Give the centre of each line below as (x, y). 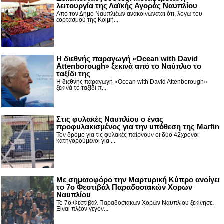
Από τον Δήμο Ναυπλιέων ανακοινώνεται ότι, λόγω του (129, 14)
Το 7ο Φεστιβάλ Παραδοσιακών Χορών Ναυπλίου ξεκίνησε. (135, 203)
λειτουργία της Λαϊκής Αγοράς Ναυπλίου (127, 5)
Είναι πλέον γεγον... (82, 209)
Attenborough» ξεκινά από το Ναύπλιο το (129, 66)
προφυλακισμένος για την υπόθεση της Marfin (138, 126)
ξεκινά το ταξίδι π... (81, 88)
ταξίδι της (73, 73)
